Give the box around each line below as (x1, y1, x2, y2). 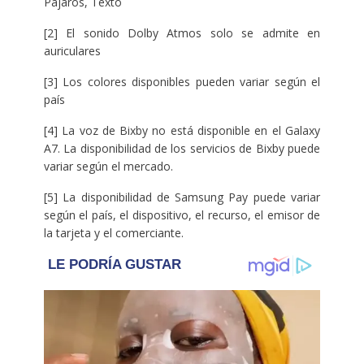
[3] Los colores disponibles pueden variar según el (43, 73, 321, 89)
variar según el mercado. (43, 158, 173, 174)
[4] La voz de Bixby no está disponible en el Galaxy (43, 122, 321, 138)
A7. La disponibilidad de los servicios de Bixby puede (43, 140, 321, 156)
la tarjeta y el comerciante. (43, 224, 184, 240)
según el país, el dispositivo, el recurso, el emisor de (43, 206, 321, 223)
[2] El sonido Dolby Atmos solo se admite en (43, 24, 321, 41)
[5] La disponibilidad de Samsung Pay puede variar (43, 188, 321, 205)
